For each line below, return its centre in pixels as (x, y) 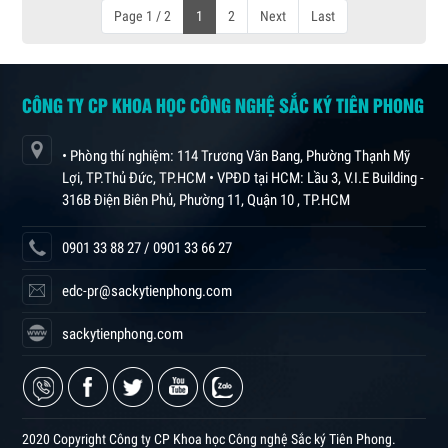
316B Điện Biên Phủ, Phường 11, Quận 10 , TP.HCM (206, 200)
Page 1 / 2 (142, 16)
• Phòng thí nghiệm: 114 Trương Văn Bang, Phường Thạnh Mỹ (236, 156)
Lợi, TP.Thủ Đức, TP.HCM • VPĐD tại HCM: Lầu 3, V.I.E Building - (243, 178)
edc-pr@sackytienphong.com (147, 291)
